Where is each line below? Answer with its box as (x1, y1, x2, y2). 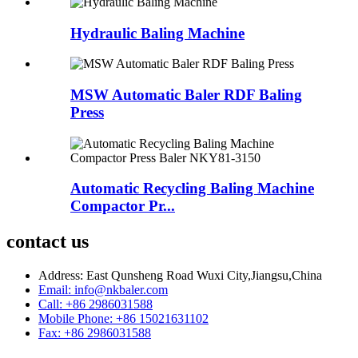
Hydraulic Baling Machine (70, 24, 245, 42)
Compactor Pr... (70, 197, 175, 215)
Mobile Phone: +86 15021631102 (38, 312, 209, 326)
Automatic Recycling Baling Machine (70, 180, 314, 197)
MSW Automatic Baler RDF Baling (70, 86, 302, 103)
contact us (6, 231, 89, 253)
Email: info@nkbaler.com (38, 283, 168, 297)
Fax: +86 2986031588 (38, 326, 151, 340)
